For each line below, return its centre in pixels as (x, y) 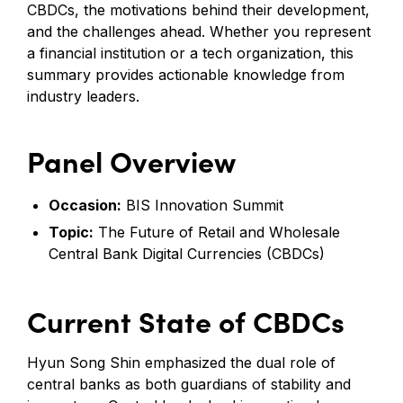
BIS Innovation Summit (202, 205)
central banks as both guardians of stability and (189, 384)
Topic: (71, 232)
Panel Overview (131, 160)
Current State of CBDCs (186, 320)
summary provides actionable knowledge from (186, 74)
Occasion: (85, 205)
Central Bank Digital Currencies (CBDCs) (187, 253)
